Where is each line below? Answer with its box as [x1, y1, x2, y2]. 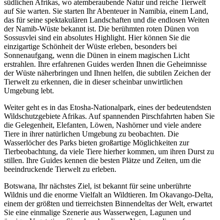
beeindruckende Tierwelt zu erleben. [4, 165, 116, 174]
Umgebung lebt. [4, 86, 54, 95]
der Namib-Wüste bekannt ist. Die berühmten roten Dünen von [4, 25, 199, 33]
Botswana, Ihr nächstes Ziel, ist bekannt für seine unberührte [4, 182, 191, 191]
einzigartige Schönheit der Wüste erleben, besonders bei [4, 42, 177, 51]
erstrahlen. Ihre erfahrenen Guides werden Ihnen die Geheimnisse [4, 60, 207, 69]
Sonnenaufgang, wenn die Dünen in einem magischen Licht [4, 51, 190, 60]
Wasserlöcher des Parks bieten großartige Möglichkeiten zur [4, 138, 189, 147]
